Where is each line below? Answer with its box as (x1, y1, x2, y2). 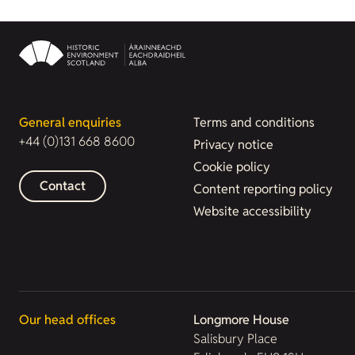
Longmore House (193, 311, 289, 328)
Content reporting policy (193, 181, 333, 197)
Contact (40, 177, 86, 194)
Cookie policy (193, 158, 270, 175)
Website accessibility (193, 203, 311, 219)
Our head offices (19, 311, 116, 328)
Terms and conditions (193, 114, 315, 131)
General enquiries (19, 114, 121, 131)
